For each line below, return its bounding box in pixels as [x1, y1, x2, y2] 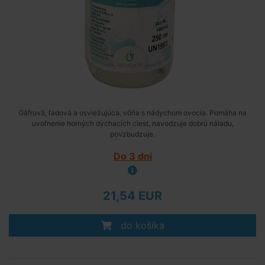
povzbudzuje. [110, 130, 155, 138]
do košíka [117, 219, 164, 231]
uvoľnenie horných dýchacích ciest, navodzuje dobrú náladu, [31, 119, 234, 128]
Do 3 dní [113, 150, 152, 162]
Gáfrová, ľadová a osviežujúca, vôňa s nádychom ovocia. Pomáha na [18, 108, 247, 117]
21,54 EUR [103, 189, 162, 203]
